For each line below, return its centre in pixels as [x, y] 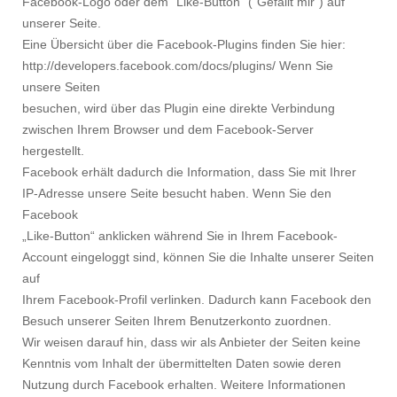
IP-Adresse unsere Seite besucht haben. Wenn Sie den [177, 194]
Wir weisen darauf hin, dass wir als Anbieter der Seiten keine [191, 343]
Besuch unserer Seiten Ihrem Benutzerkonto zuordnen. [177, 321]
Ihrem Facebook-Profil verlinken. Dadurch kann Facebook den [197, 300]
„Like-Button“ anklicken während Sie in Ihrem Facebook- [180, 236]
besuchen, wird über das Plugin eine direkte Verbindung [179, 109]
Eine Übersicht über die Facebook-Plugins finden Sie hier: [184, 45]
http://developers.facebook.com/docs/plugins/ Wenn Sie [178, 66]
